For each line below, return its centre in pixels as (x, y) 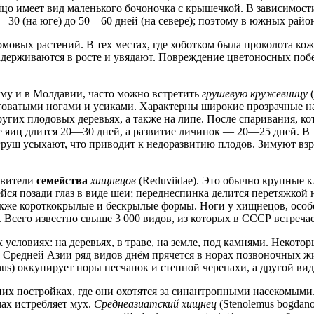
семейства (62, 181)
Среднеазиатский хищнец (155, 304)
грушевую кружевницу (255, 94)
